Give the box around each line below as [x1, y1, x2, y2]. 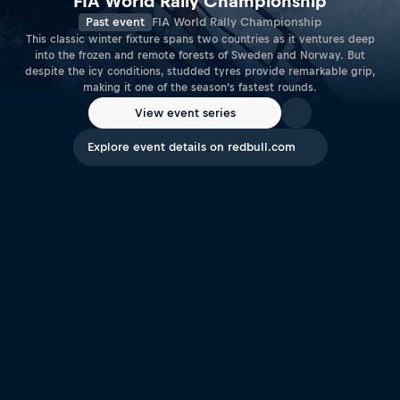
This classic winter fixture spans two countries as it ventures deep [25, 33, 375, 46]
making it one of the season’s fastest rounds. [83, 81, 317, 95]
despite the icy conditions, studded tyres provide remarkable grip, [25, 65, 375, 79]
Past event [86, 15, 145, 29]
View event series [134, 106, 236, 120]
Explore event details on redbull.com [87, 140, 296, 154]
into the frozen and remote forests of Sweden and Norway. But [35, 49, 365, 62]
